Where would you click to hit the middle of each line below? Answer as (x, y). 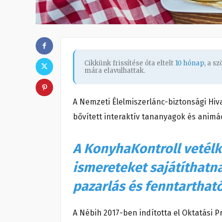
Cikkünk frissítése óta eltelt (130, 63)
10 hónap (190, 63)
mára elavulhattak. (115, 70)
